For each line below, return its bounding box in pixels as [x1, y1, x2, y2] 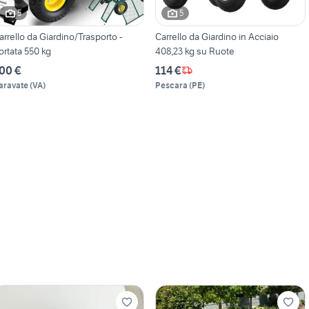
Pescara [154, 79, 188, 90]
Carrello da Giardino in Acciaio [154, 30, 279, 43]
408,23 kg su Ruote [154, 44, 235, 57]
